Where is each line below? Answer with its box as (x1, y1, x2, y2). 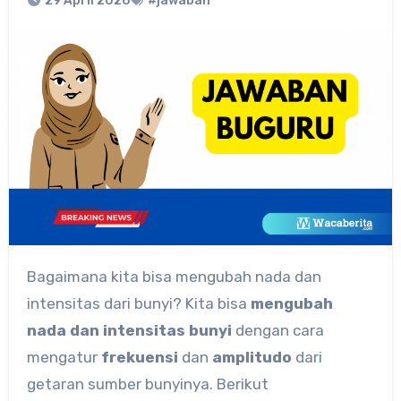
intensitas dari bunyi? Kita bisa (26, 294, 251, 312)
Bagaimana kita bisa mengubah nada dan (26, 267, 37, 286)
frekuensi (100, 347, 178, 366)
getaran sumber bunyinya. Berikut (26, 374, 269, 393)
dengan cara (231, 320, 324, 339)
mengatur (26, 347, 101, 366)
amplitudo (211, 347, 292, 366)
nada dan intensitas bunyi (26, 320, 232, 339)
